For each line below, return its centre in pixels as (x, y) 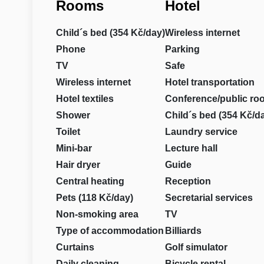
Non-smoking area (97, 214)
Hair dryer (78, 165)
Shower (73, 115)
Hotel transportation (209, 82)
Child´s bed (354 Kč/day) (110, 33)
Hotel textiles (85, 99)
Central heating (90, 181)
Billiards (183, 231)
